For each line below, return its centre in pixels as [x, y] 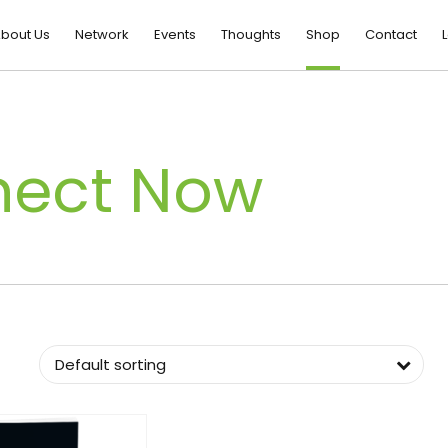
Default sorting [110, 364]
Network [101, 34]
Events [174, 34]
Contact [390, 34]
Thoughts [250, 34]
